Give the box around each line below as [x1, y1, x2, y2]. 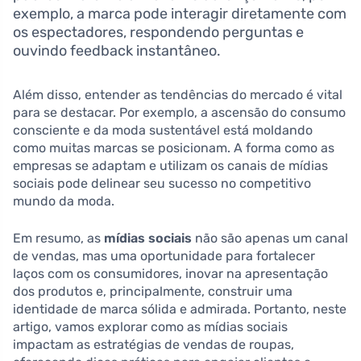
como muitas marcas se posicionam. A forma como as [13, 139, 334, 156]
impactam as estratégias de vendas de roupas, [13, 336, 294, 352]
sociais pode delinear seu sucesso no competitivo [13, 175, 311, 191]
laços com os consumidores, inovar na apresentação [13, 265, 328, 281]
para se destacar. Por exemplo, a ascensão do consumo [13, 104, 346, 120]
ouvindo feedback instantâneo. [13, 41, 221, 60]
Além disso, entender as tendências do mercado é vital [13, 86, 342, 102]
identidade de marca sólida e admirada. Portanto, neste [13, 301, 346, 317]
